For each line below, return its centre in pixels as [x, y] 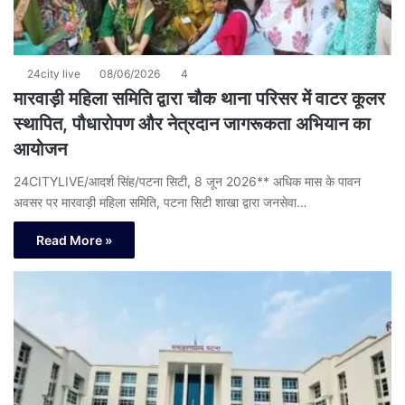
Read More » [74, 240]
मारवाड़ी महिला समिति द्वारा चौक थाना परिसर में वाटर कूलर [199, 99]
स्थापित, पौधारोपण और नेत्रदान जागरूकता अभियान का [192, 124]
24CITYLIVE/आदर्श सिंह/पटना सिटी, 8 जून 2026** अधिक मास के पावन [187, 182]
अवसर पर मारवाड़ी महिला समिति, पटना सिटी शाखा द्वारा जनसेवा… [160, 202]
